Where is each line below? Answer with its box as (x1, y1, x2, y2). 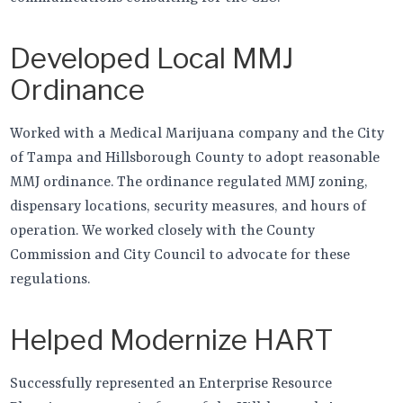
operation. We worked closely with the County (10, 222, 316, 239)
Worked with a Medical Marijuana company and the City (10, 125, 385, 142)
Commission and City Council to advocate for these (10, 246, 351, 264)
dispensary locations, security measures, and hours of (10, 198, 367, 215)
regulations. (10, 271, 91, 288)
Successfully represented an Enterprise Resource (10, 375, 333, 392)
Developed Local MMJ (10, 40, 295, 76)
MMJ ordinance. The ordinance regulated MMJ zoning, (10, 174, 369, 191)
